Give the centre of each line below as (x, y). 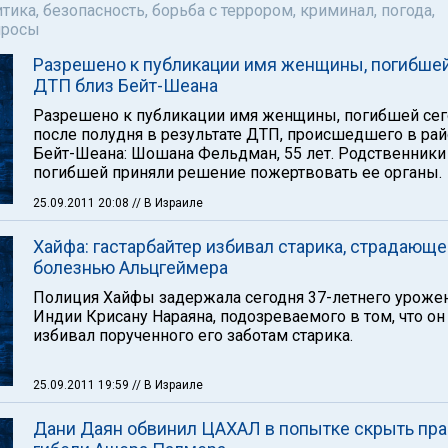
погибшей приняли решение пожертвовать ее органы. (237, 172)
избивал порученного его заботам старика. (193, 335)
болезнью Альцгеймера (130, 267)
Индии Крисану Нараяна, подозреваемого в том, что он (239, 316)
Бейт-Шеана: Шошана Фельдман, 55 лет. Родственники (239, 153)
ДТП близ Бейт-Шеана (125, 85)
